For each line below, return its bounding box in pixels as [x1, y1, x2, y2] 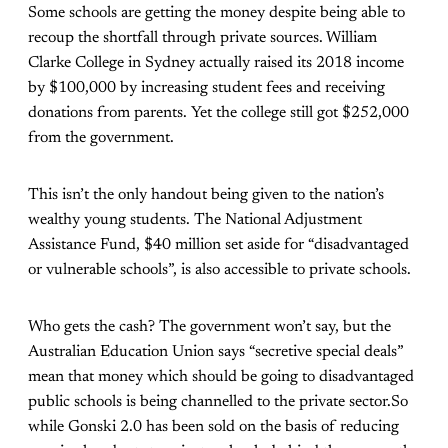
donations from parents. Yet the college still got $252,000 [28, 105, 409, 122]
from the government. [28, 130, 174, 147]
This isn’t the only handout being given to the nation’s [28, 187, 384, 204]
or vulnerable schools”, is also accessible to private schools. [28, 262, 411, 279]
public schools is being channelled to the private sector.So [28, 394, 408, 411]
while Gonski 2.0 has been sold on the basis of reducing [28, 419, 399, 436]
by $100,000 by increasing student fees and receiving [28, 80, 385, 97]
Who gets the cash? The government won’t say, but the [28, 319, 391, 336]
